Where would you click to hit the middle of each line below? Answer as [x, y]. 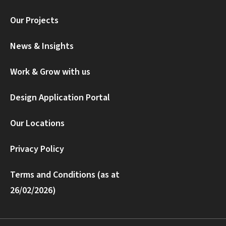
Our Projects [34, 21]
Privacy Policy [37, 149]
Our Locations [37, 124]
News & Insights [42, 46]
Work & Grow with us [50, 72]
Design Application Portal [60, 98]
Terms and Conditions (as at [65, 175]
